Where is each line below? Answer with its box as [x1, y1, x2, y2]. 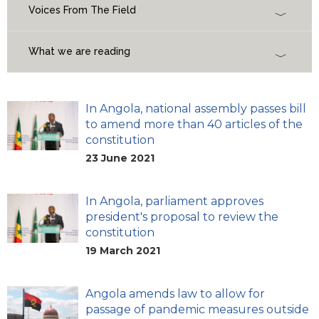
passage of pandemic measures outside [85, 303, 309, 317]
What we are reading [28, 46, 130, 58]
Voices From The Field [28, 4, 136, 16]
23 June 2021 [85, 152, 155, 165]
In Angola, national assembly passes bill [85, 102, 306, 116]
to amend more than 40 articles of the [85, 117, 303, 132]
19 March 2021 [85, 244, 160, 258]
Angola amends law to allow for [85, 287, 265, 301]
